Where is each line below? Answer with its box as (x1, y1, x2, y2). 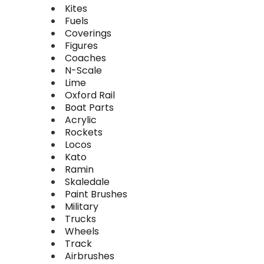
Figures (65, 39, 98, 52)
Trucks (65, 212, 96, 226)
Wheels (65, 225, 99, 238)
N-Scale (65, 64, 102, 77)
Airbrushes (65, 249, 114, 263)
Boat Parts (65, 101, 114, 114)
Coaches (65, 51, 106, 65)
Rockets (65, 126, 103, 139)
